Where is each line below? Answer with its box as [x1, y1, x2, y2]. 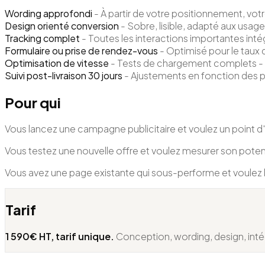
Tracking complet [5, 31, 80, 44]
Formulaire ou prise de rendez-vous [5, 44, 158, 57]
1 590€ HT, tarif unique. [5, 230, 114, 243]
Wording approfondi [5, 7, 92, 20]
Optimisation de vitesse [5, 56, 109, 69]
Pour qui [5, 93, 61, 111]
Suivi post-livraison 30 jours [5, 69, 122, 82]
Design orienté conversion [5, 19, 119, 32]
